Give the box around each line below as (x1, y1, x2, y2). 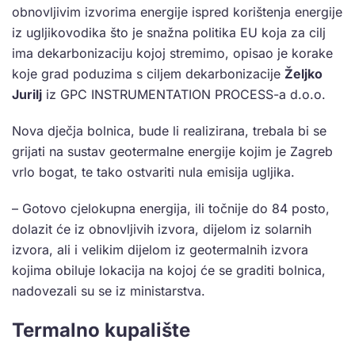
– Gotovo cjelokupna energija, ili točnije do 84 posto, (12, 200, 330, 216)
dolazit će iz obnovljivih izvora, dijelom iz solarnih (12, 220, 311, 237)
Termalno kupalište (12, 318, 190, 342)
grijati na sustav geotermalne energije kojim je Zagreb (12, 143, 333, 159)
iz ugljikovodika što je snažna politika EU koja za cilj (12, 24, 326, 40)
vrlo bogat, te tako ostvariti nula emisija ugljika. (12, 163, 295, 180)
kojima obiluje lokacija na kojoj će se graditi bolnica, (12, 261, 326, 278)
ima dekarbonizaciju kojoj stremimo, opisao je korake (12, 44, 333, 61)
